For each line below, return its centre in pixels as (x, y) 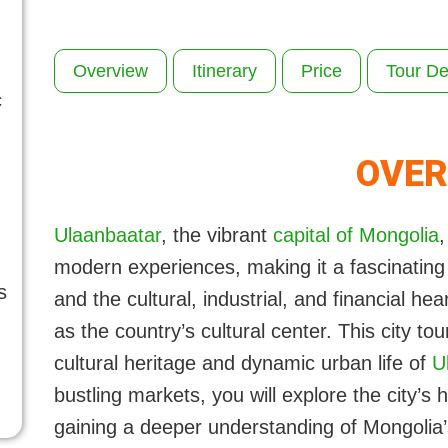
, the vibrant (216, 235)
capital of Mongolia (355, 235)
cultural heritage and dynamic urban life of (242, 363)
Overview (110, 71)
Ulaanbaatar (107, 235)
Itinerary (224, 71)
